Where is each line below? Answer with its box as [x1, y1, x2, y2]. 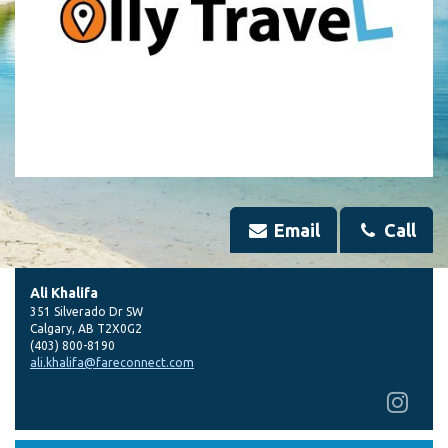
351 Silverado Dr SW [30, 305, 143, 318]
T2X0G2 [97, 322, 142, 335]
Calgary [30, 322, 72, 335]
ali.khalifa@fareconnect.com [30, 356, 194, 369]
